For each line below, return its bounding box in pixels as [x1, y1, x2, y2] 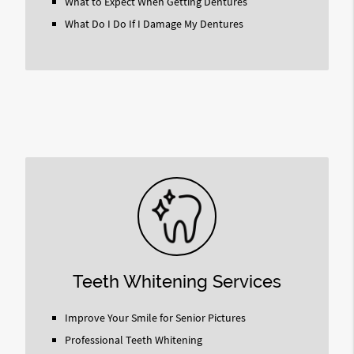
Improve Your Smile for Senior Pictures [64, 311, 246, 325]
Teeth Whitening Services [73, 271, 281, 292]
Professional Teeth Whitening [64, 333, 202, 347]
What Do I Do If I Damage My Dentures [64, 17, 243, 31]
